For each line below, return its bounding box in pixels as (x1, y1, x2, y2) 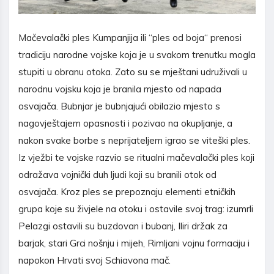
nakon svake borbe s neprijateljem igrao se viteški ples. (18, 135, 250, 147)
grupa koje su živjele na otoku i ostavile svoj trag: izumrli (18, 203, 253, 215)
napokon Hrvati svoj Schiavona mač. (18, 254, 171, 267)
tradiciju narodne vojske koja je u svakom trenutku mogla (18, 49, 256, 61)
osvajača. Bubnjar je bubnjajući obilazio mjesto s (18, 100, 220, 113)
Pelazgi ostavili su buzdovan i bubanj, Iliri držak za (18, 220, 228, 232)
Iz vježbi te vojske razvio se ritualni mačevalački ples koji (18, 152, 254, 164)
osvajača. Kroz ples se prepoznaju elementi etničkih (18, 186, 235, 198)
